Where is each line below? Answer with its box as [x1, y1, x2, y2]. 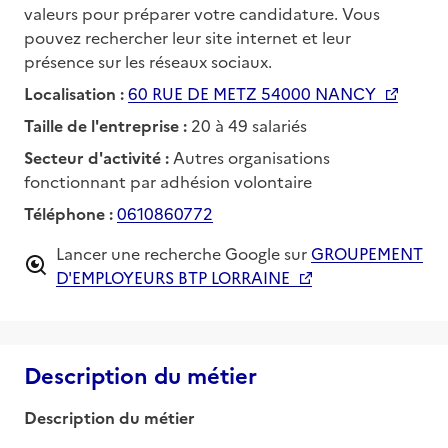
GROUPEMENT [311, 241, 423, 264]
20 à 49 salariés [191, 113, 307, 136]
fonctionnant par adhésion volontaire [24, 169, 312, 192]
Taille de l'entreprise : [24, 113, 191, 136]
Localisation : [24, 81, 124, 104]
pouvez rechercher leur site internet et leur [24, 25, 351, 48]
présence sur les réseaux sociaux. [24, 49, 272, 72]
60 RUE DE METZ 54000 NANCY [128, 81, 376, 104]
